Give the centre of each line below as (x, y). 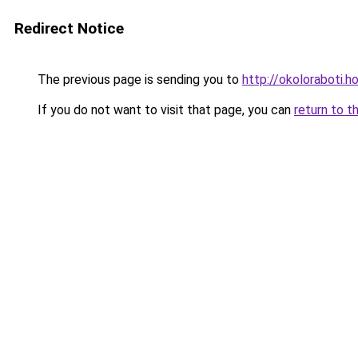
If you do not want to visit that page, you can (164, 110)
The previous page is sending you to (138, 80)
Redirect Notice (69, 28)
